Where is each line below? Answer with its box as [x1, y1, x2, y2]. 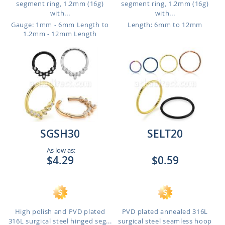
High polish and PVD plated [15, 207, 105, 216]
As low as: [45, 146, 75, 155]
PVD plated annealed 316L [122, 207, 208, 216]
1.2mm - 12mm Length [23, 29, 97, 38]
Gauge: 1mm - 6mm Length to [11, 20, 109, 29]
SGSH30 [40, 127, 80, 141]
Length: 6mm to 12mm [128, 20, 202, 29]
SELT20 [147, 127, 183, 141]
